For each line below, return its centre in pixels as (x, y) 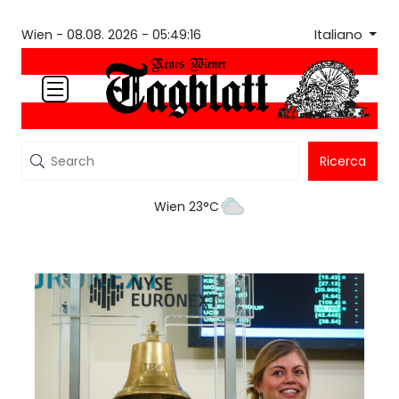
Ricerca (343, 162)
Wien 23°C (186, 207)
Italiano (340, 34)
